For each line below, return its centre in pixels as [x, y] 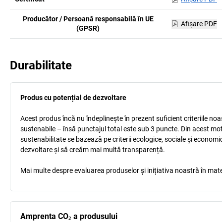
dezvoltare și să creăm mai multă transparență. [93, 150]
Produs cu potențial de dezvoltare [73, 98]
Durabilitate [41, 65]
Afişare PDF [199, 24]
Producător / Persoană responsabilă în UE [88, 19]
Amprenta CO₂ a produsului [69, 216]
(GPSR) [88, 28]
